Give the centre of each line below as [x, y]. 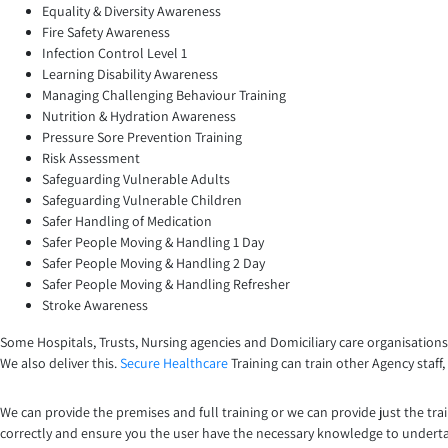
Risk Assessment [91, 158]
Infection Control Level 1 [114, 53]
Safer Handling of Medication [127, 221]
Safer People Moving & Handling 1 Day [153, 242]
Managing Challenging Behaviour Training [164, 95]
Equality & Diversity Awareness [131, 11]
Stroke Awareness [95, 305]
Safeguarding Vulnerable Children [142, 200]
